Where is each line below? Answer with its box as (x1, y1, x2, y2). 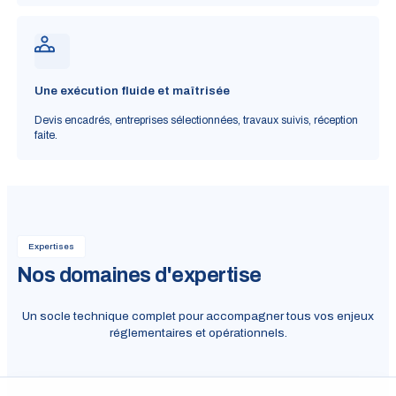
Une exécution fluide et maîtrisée (34, 80, 230, 100)
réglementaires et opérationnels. (109, 323, 287, 342)
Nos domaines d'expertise (16, 258, 262, 290)
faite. (34, 126, 57, 144)
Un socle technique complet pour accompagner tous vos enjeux (22, 306, 374, 325)
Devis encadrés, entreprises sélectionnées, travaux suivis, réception (34, 111, 358, 129)
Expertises (27, 239, 74, 253)
